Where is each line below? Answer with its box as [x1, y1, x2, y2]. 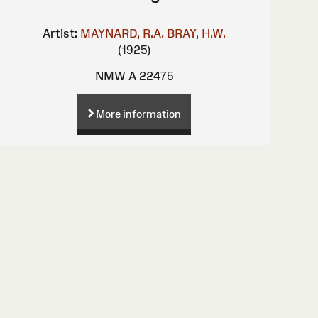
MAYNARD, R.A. [79, 27, 164, 40]
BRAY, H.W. [166, 27, 226, 40]
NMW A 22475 [94, 70, 173, 83]
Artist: [42, 27, 77, 40]
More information [96, 107, 182, 120]
